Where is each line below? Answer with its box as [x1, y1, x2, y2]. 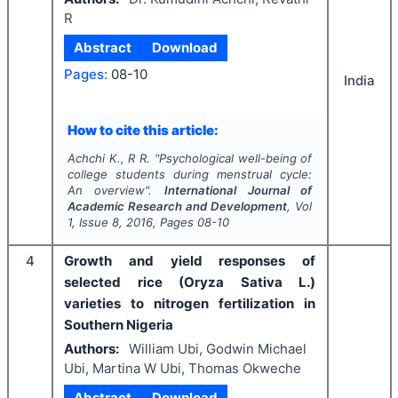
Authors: [64, 339, 119, 357]
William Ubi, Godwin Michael [128, 339, 306, 357]
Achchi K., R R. [67, 151, 150, 165]
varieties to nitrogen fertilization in [64, 295, 315, 312]
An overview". [67, 183, 164, 197]
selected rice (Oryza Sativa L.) [64, 274, 315, 291]
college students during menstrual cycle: [67, 167, 313, 181]
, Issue [71, 215, 112, 229]
